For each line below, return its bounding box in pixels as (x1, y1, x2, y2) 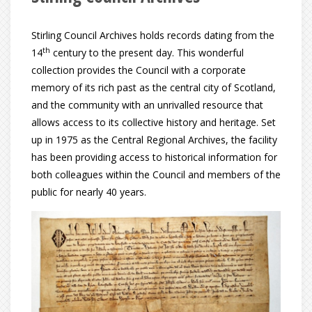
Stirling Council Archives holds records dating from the (31, 29, 274, 42)
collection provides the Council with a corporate (31, 63, 246, 77)
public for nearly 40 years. (31, 185, 146, 198)
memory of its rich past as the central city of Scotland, (31, 81, 276, 94)
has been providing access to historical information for (31, 150, 277, 164)
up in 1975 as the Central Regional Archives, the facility (31, 133, 277, 146)
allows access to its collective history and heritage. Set (31, 116, 276, 129)
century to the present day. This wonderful (50, 46, 244, 59)
